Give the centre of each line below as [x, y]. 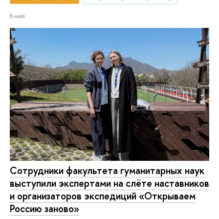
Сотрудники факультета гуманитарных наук [107, 171]
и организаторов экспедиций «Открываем [103, 196]
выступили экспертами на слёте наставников [109, 183]
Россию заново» [44, 209]
